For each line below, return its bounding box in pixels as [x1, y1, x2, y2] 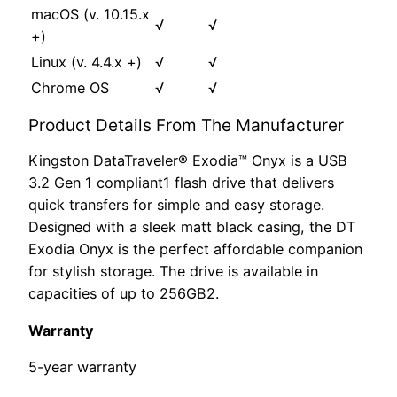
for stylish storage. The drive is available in [28, 262, 318, 281]
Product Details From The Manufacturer [28, 115, 344, 136]
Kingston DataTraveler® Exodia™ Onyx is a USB [28, 152, 347, 170]
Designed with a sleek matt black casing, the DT [28, 218, 355, 237]
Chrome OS [31, 79, 109, 97]
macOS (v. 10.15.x [31, 5, 150, 24]
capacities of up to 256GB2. [28, 284, 219, 303]
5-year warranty [28, 357, 136, 376]
